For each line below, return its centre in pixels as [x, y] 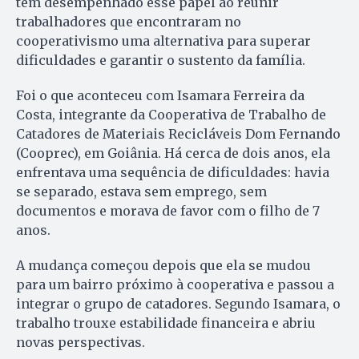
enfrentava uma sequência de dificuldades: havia [173, 173]
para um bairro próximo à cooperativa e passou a [175, 285]
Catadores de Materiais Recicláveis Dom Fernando [178, 134]
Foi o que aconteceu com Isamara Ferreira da [160, 96]
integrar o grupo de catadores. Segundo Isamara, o [178, 304]
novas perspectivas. [81, 343]
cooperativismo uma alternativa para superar [163, 41]
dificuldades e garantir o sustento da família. [161, 61]
